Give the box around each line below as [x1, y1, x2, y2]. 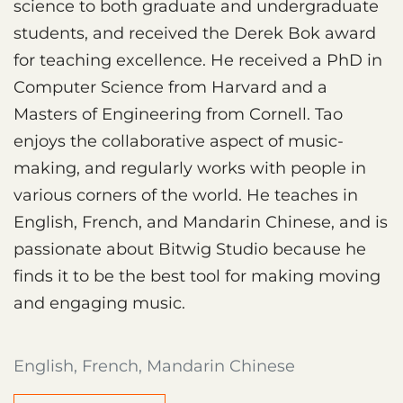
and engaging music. [13, 292, 185, 313]
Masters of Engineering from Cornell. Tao [13, 103, 343, 124]
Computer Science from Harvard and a [13, 76, 327, 97]
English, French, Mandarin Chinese [13, 355, 295, 376]
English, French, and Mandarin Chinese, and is [13, 211, 388, 232]
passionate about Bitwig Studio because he [13, 238, 366, 259]
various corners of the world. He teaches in [13, 184, 358, 205]
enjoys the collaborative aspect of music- [13, 130, 344, 151]
